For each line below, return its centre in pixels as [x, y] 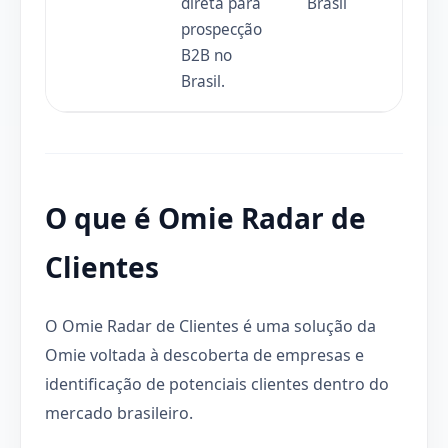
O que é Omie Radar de [205, 217]
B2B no [206, 55]
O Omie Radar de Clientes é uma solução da [210, 325]
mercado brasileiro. [119, 412]
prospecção [221, 29]
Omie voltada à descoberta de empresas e [204, 354]
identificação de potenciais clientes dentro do [217, 383]
